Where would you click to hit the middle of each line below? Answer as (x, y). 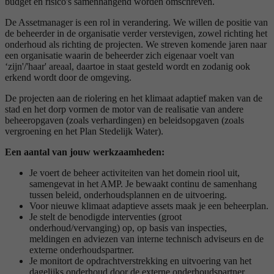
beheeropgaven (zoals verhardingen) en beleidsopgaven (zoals (124, 120)
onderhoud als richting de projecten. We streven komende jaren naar (136, 44)
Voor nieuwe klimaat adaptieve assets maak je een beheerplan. (149, 206)
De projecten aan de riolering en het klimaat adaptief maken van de (134, 98)
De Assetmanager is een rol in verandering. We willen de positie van (136, 22)
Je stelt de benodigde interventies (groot (106, 217)
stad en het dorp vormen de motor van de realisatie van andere (124, 109)
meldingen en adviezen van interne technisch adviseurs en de (146, 239)
